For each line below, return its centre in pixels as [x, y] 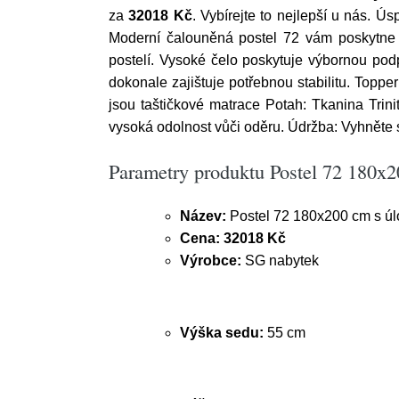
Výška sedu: [222, 333]
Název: [203, 216]
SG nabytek [280, 261]
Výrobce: [211, 261]
